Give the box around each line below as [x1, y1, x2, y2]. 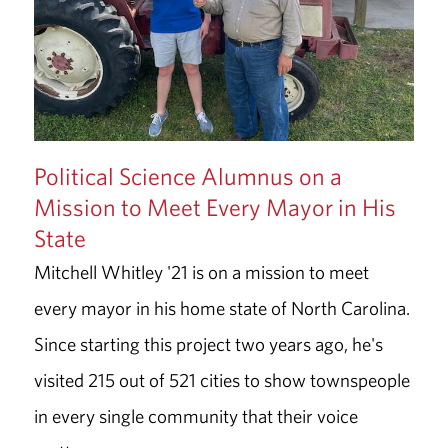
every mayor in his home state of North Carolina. [33, 295, 410, 320]
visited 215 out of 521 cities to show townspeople [33, 367, 410, 392]
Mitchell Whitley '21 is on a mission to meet [33, 259, 369, 284]
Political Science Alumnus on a [33, 160, 342, 191]
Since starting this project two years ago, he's [33, 331, 383, 356]
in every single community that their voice [33, 403, 358, 428]
